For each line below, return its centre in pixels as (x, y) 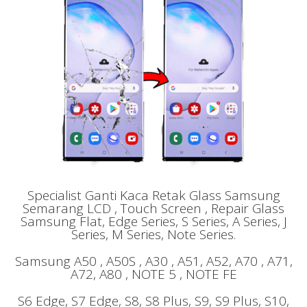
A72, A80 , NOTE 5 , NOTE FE (153, 274)
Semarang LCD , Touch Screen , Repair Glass (153, 208)
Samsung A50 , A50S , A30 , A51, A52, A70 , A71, (153, 261)
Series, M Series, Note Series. (153, 234)
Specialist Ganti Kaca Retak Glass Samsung (153, 195)
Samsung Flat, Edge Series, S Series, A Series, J (153, 221)
